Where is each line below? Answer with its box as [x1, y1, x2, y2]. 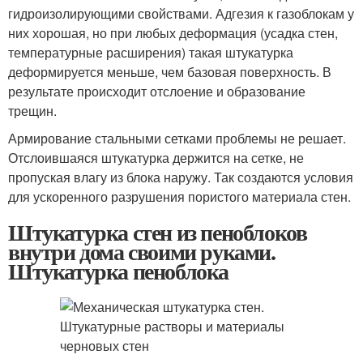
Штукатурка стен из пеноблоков [8, 216, 307, 249]
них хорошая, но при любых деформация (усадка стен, [8, 23, 338, 42]
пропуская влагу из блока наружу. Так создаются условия [8, 168, 353, 186]
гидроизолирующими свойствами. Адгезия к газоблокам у [8, 4, 354, 23]
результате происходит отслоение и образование [8, 82, 305, 100]
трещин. [8, 101, 57, 120]
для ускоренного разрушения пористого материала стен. [8, 187, 351, 206]
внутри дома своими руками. [8, 235, 275, 268]
